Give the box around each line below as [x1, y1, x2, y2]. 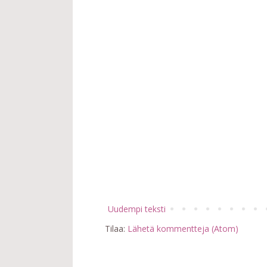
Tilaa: [105, 223, 128, 235]
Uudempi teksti [108, 203, 166, 215]
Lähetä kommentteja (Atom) [128, 223, 238, 235]
